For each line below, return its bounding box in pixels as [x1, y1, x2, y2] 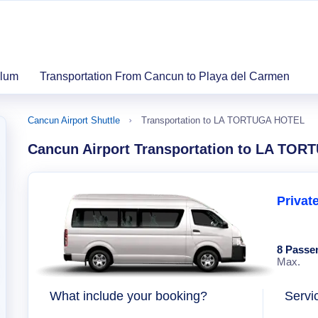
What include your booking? [50, 289, 207, 303]
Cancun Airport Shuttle [28, 115, 120, 126]
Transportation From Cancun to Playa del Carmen [40, 70, 290, 82]
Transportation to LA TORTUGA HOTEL [141, 115, 305, 126]
